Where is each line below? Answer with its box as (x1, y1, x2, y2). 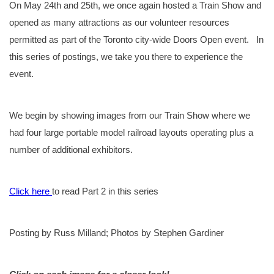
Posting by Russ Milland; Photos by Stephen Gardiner (9, 227, 224, 238)
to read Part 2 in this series (52, 185, 158, 196)
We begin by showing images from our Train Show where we (9, 109, 250, 120)
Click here (9, 185, 52, 196)
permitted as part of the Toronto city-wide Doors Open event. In (9, 34, 264, 45)
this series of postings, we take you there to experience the (9, 51, 243, 62)
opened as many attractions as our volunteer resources (9, 17, 229, 28)
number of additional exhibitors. (9, 144, 133, 155)
